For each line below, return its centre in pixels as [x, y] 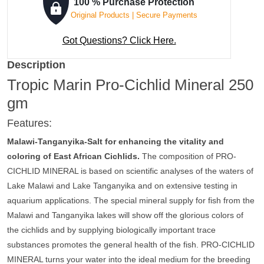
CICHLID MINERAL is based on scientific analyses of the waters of [130, 171]
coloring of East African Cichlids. [73, 156]
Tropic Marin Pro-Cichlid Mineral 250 [130, 85]
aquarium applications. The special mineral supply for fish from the [131, 200]
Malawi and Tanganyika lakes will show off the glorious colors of [125, 215]
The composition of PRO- [188, 156]
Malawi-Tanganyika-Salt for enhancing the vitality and [115, 141]
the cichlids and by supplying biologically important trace [111, 230]
